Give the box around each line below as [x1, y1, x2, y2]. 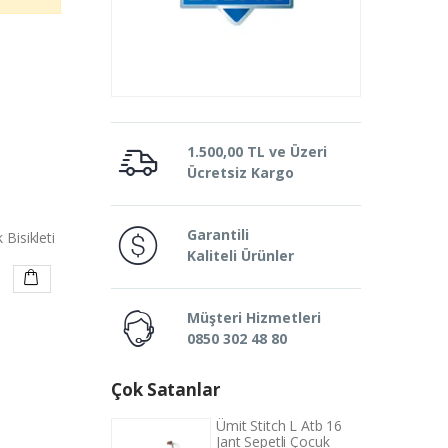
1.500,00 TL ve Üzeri [187, 142, 327, 161]
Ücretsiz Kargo [187, 163, 294, 182]
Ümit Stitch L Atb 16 [216, 416, 343, 435]
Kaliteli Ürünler [187, 246, 294, 265]
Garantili [187, 225, 249, 244]
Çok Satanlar [111, 378, 220, 401]
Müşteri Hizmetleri [187, 308, 321, 327]
